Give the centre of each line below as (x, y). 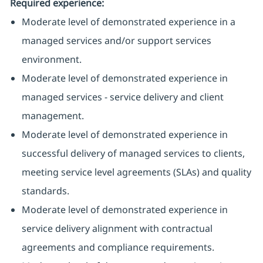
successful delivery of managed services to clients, (133, 154)
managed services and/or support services (116, 41)
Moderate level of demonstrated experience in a (128, 22)
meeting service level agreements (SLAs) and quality (136, 172)
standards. (45, 191)
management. (53, 116)
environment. (51, 60)
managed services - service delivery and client (122, 97)
